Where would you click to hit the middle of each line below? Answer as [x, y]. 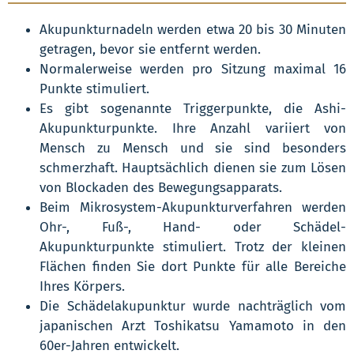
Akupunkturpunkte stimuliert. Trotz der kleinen [193, 247]
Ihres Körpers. [82, 286]
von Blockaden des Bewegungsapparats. [161, 187]
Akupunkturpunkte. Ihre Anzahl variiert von [193, 128]
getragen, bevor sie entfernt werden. [150, 49]
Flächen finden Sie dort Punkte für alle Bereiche [193, 266]
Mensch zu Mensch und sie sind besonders [193, 148]
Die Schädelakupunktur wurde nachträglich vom [193, 306]
